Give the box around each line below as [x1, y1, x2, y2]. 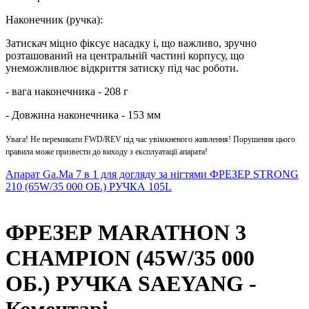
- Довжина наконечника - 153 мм [6, 109, 161, 121]
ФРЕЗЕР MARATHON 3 [6, 220, 246, 246]
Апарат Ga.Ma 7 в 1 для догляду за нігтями [6, 168, 210, 180]
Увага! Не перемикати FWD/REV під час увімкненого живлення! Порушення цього [6, 134, 295, 144]
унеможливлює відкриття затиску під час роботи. [6, 62, 239, 74]
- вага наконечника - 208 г [6, 86, 128, 97]
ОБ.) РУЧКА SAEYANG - [6, 271, 257, 297]
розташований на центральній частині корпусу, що [6, 50, 244, 61]
